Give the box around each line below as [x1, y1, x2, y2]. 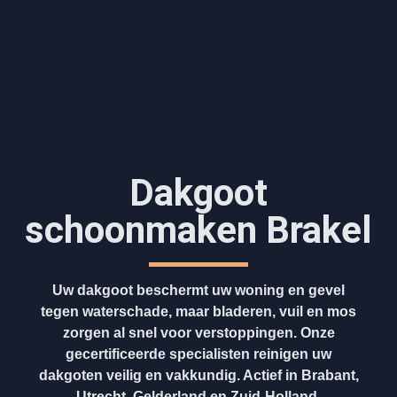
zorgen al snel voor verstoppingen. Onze [62, 325, 335, 341]
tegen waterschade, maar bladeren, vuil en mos [41, 304, 356, 320]
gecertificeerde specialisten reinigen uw [66, 346, 331, 362]
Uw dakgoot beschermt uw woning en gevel [52, 283, 345, 299]
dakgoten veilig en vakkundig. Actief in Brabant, [38, 368, 359, 384]
